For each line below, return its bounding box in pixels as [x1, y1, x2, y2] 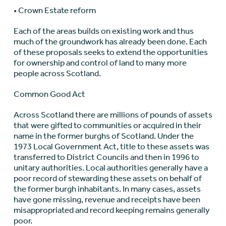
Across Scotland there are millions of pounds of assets [13, 109, 212, 120]
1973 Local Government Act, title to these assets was [13, 141, 209, 152]
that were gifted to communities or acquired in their [13, 120, 201, 131]
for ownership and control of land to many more [13, 58, 187, 68]
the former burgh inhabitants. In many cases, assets [13, 184, 201, 194]
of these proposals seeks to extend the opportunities [13, 47, 208, 58]
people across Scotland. [13, 68, 101, 79]
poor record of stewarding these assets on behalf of [13, 173, 202, 184]
